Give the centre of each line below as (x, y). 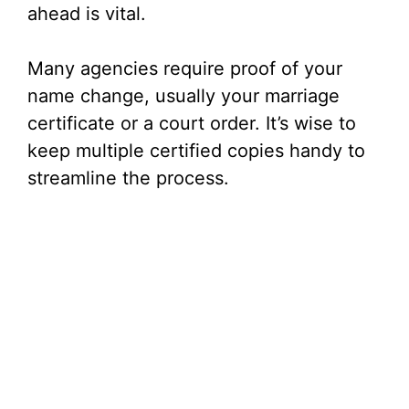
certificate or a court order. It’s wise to (192, 124)
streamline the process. (128, 178)
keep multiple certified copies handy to (196, 151)
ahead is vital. (87, 14)
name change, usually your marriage (184, 96)
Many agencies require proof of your (185, 69)
